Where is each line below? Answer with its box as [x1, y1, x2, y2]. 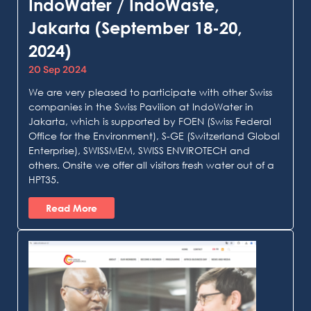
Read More [46, 201, 97, 214]
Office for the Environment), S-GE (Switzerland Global [28, 130, 280, 142]
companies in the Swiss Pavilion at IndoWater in [28, 101, 253, 113]
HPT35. [28, 174, 59, 186]
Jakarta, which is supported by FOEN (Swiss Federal [28, 115, 271, 128]
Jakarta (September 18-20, [28, 17, 242, 38]
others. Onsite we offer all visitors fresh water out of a [28, 159, 274, 171]
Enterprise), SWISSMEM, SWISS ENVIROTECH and [28, 144, 250, 157]
